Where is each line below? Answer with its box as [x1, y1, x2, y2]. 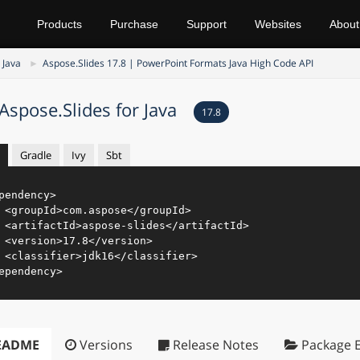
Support [186, 18, 227, 31]
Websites [255, 18, 301, 31]
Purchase [110, 18, 158, 31]
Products [37, 18, 82, 31]
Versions [76, 336, 133, 354]
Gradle [19, 148, 51, 162]
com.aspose [63, 203, 128, 216]
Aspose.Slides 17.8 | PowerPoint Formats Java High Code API [43, 56, 313, 70]
